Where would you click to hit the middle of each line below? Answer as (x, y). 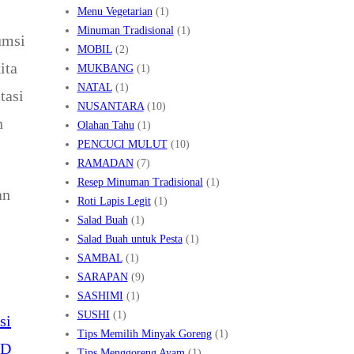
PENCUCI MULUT (122, 144)
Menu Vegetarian (115, 11)
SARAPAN (102, 277)
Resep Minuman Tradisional (140, 182)
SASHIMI (100, 296)
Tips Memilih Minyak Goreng (144, 333)
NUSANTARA (110, 106)
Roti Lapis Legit (114, 201)
